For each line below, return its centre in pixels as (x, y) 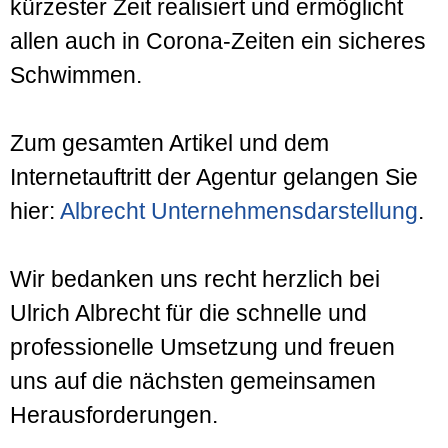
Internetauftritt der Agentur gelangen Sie (214, 176)
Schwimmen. (76, 74)
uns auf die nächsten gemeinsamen (193, 380)
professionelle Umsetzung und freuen (202, 346)
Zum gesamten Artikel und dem (169, 142)
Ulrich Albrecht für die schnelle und (188, 312)
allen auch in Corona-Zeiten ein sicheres (218, 40)
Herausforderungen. (114, 414)
